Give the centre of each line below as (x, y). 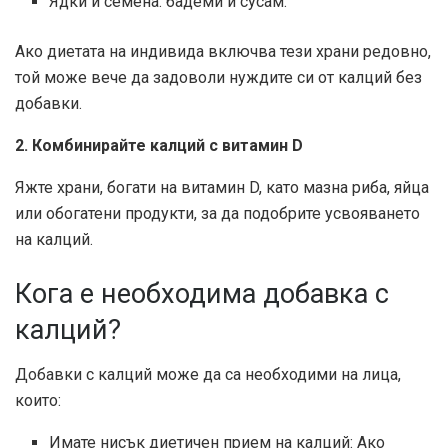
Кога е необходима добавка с (202, 294)
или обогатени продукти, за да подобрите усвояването (217, 214)
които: (38, 400)
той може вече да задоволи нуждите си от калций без (218, 78)
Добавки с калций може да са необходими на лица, (208, 374)
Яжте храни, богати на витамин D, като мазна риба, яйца (222, 188)
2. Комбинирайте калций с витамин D (159, 146)
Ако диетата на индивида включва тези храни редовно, (223, 52)
